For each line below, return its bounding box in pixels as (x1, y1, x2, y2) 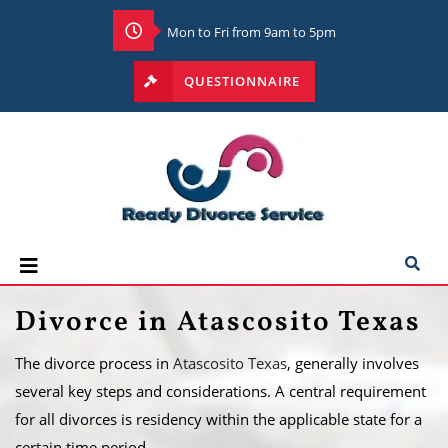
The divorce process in (15, 353, 173, 373)
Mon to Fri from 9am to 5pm (163, 23, 336, 41)
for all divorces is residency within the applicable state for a (15, 409, 422, 429)
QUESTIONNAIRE (179, 72, 300, 90)
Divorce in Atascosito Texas (15, 303, 421, 342)
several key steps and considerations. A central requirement (15, 381, 426, 401)
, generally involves (287, 353, 419, 373)
